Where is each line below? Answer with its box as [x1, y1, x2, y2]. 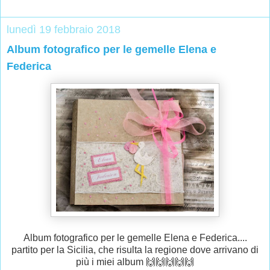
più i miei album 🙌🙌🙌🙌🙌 [76, 257, 194, 268]
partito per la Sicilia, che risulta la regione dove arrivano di [11, 245, 259, 256]
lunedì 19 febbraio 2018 [7, 24, 121, 36]
